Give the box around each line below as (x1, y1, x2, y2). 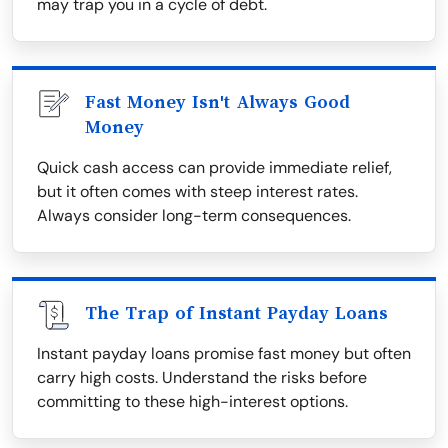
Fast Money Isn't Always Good (85, 92, 350, 112)
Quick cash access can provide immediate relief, (37, 157, 392, 178)
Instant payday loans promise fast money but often (37, 343, 411, 364)
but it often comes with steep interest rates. (37, 181, 358, 202)
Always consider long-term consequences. (37, 205, 351, 226)
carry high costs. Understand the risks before (37, 367, 367, 388)
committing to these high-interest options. (37, 391, 348, 412)
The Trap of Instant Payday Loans (85, 303, 388, 323)
